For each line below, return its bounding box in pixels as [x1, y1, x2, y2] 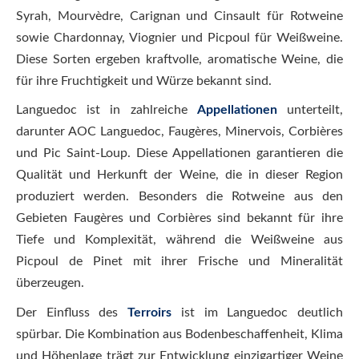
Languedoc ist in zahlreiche [16, 103, 197, 116]
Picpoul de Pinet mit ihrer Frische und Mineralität [16, 255, 343, 268]
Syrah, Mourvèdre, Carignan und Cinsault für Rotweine [16, 9, 343, 22]
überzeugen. [16, 276, 84, 289]
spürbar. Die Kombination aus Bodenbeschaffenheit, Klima [16, 327, 343, 341]
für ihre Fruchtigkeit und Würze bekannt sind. [16, 74, 272, 87]
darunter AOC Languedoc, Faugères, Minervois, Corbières [16, 125, 343, 138]
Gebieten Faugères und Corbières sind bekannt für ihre [16, 212, 343, 224]
